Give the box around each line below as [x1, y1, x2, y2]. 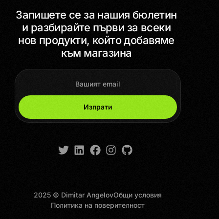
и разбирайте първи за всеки [22, 21, 171, 34]
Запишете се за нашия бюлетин [16, 8, 177, 22]
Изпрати [83, 103, 112, 111]
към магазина [61, 46, 132, 60]
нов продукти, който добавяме [18, 34, 175, 47]
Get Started [90, 200, 129, 209]
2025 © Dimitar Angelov [34, 191, 113, 199]
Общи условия [113, 191, 162, 199]
